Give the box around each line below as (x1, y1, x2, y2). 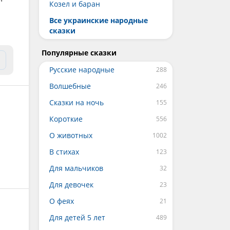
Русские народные (49, 65, 114, 74)
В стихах (49, 147, 79, 157)
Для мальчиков (49, 163, 103, 173)
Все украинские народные (49, 15, 148, 25)
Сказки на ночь (49, 98, 104, 107)
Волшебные (49, 81, 91, 91)
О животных (49, 130, 92, 140)
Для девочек (49, 180, 93, 189)
